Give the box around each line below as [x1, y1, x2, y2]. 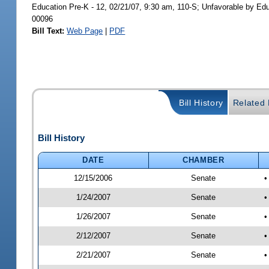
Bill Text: [32, 26, 65, 35]
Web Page [67, 26, 103, 35]
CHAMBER [183, 155, 225, 165]
